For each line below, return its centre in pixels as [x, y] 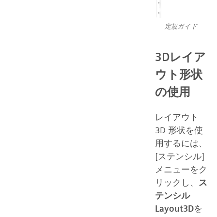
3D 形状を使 [179, 130]
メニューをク [181, 169]
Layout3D [174, 208]
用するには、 [181, 143]
